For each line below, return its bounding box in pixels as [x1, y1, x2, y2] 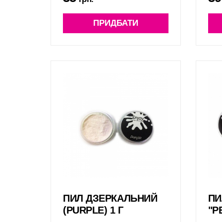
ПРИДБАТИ [93, 18, 138, 28]
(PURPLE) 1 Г [63, 205, 123, 216]
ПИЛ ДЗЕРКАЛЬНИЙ [63, 193, 158, 204]
